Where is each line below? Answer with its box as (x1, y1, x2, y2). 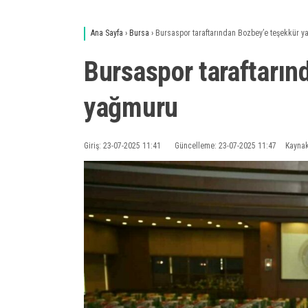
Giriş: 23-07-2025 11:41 (84, 141, 161, 151)
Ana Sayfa (91, 28, 123, 38)
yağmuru (84, 91, 178, 124)
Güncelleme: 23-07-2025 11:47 (175, 141, 276, 151)
